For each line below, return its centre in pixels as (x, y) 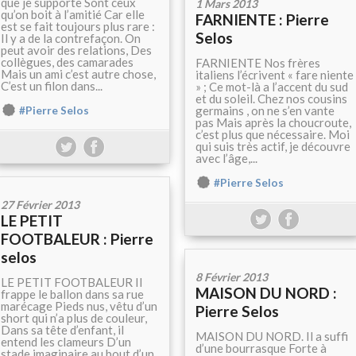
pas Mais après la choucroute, (273, 123)
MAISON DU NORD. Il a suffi (272, 337)
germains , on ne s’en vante (265, 111)
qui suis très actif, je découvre (273, 147)
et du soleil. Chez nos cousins (271, 99)
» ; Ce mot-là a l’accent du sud (272, 87)
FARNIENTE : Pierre (262, 20)
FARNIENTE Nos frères (258, 63)
